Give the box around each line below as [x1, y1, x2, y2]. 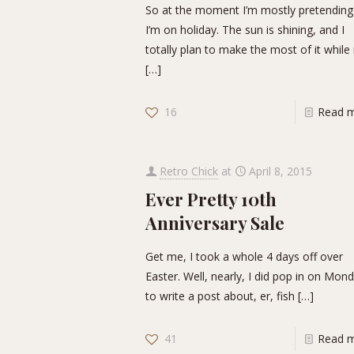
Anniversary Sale [145, 211, 285, 235]
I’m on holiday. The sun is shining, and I [145, 22, 345, 37]
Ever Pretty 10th [145, 187, 277, 211]
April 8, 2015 [249, 164, 313, 179]
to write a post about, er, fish [145, 288, 296, 303]
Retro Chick [160, 164, 219, 179]
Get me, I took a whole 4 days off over [145, 249, 344, 264]
